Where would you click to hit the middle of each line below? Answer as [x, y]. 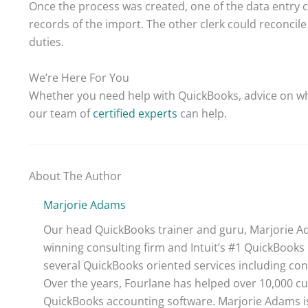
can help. [202, 113]
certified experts [135, 113]
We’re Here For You [79, 77]
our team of [61, 113]
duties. [46, 42]
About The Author [75, 176]
